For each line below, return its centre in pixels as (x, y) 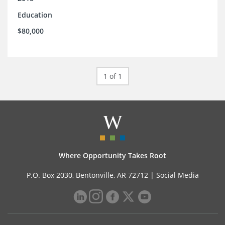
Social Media (177, 175)
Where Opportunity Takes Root (113, 156)
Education (35, 15)
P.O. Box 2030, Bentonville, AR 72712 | (91, 175)
